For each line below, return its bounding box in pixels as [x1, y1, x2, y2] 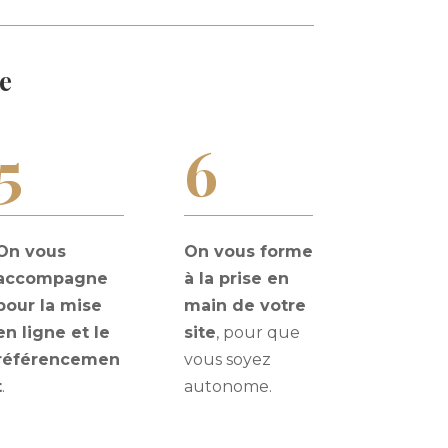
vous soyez [183, 349, 271, 369]
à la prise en [183, 268, 289, 288]
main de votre [183, 295, 306, 315]
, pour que [215, 322, 300, 342]
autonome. [183, 376, 272, 396]
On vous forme [183, 241, 313, 261]
